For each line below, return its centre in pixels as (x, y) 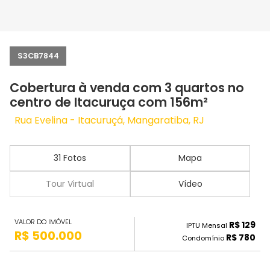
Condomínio (204, 238)
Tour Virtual (70, 184)
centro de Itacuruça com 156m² (109, 102)
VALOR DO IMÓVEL (43, 222)
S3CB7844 (38, 56)
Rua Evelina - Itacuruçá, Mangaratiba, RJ (109, 120)
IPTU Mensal (208, 226)
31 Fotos (70, 158)
